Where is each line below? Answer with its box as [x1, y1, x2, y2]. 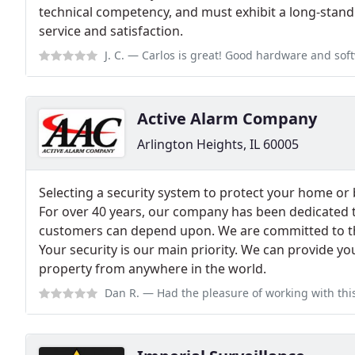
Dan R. [105, 285, 139, 301]
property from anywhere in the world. [39, 260, 266, 278]
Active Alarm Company [137, 108, 317, 130]
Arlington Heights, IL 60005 [137, 136, 299, 154]
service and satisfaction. [39, 22, 183, 40]
